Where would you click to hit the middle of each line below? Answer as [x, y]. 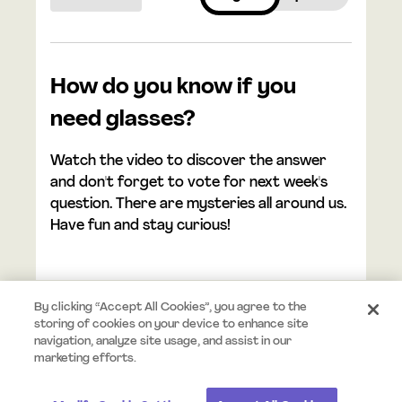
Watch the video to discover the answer [189, 162]
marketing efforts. [86, 358]
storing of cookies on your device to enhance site [172, 324]
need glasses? [123, 121]
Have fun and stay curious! [141, 227]
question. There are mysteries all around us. [199, 205]
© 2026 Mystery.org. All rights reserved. [163, 353]
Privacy [325, 353]
